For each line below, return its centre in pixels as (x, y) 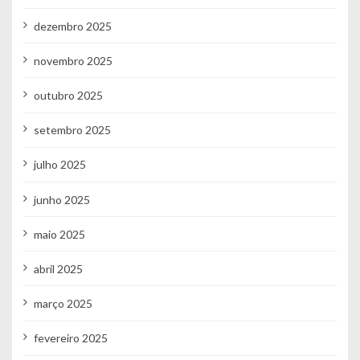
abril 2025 (58, 268)
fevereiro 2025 (70, 338)
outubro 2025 (68, 95)
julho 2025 (59, 165)
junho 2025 (61, 199)
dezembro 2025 (72, 26)
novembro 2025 (73, 60)
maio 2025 (59, 234)
